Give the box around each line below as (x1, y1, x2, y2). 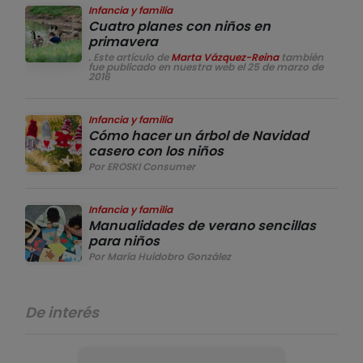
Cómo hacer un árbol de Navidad (88, 126, 309, 145)
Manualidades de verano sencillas (88, 216, 316, 235)
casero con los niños (88, 141, 224, 160)
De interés (25, 301, 99, 322)
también (279, 49, 323, 64)
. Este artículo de (88, 49, 171, 64)
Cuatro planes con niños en (88, 16, 271, 36)
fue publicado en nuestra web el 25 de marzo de (88, 59, 323, 74)
